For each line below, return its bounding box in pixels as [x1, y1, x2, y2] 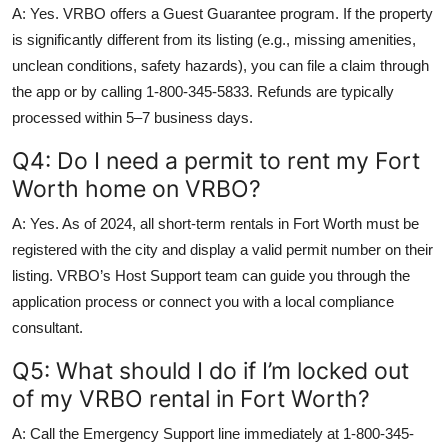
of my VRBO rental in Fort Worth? [12, 383, 370, 413]
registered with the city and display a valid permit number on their [12, 240, 433, 258]
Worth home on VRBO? [12, 173, 261, 203]
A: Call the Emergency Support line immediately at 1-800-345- [12, 424, 414, 442]
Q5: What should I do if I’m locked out [12, 355, 409, 385]
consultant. [12, 318, 83, 336]
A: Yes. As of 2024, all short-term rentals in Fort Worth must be [12, 214, 419, 232]
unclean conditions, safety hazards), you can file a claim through [12, 56, 429, 74]
